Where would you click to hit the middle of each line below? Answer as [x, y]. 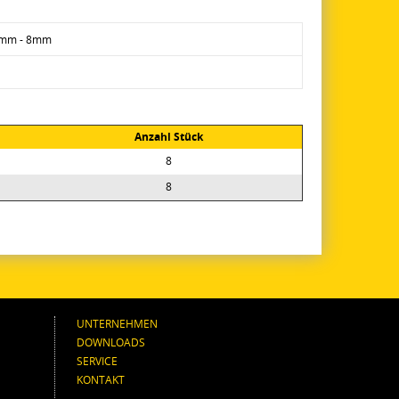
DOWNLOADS [111, 342]
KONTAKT [101, 379]
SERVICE [97, 361]
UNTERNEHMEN [117, 323]
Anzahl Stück [168, 137]
